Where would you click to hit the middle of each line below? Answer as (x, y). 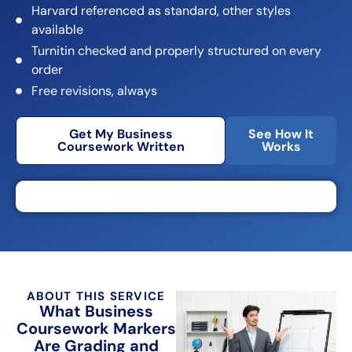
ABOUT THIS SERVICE (96, 296)
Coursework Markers (96, 328)
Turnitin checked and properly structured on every (176, 50)
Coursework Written (121, 146)
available (57, 29)
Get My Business (121, 134)
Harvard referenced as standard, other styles (161, 10)
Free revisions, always (94, 90)
